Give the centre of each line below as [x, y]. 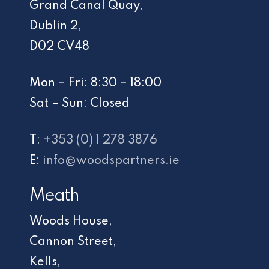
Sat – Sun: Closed [80, 104]
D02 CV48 [60, 47]
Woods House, [71, 221]
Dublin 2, [56, 26]
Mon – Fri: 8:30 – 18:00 [96, 83]
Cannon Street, [73, 242]
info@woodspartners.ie [111, 161]
